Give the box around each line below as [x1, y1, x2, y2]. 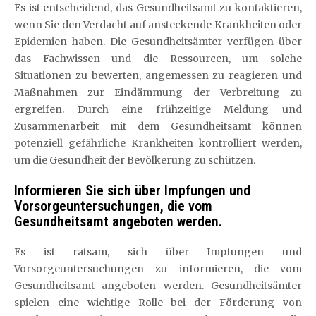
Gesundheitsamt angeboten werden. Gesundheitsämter [14, 279, 302, 292]
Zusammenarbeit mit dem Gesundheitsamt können [14, 119, 302, 133]
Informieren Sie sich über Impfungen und [14, 181, 250, 199]
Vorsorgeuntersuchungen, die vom [14, 197, 212, 214]
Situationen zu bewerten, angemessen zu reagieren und [14, 68, 302, 82]
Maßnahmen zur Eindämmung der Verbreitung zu [14, 85, 302, 99]
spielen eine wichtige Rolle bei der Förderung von [14, 296, 302, 309]
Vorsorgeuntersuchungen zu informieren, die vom [14, 262, 302, 275]
